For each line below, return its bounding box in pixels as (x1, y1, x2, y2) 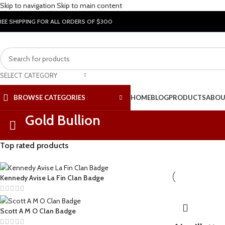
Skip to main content (57, 1, 122, 10)
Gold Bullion (25, 111, 100, 129)
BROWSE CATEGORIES (14, 93, 85, 101)
